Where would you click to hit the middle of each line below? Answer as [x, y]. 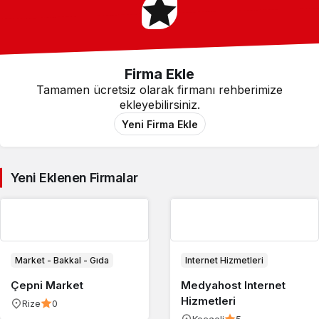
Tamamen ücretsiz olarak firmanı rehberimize [159, 90]
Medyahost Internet [233, 285]
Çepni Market [47, 285]
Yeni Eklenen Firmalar [74, 178]
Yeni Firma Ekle [159, 124]
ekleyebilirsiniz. [159, 105]
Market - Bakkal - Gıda [62, 260]
